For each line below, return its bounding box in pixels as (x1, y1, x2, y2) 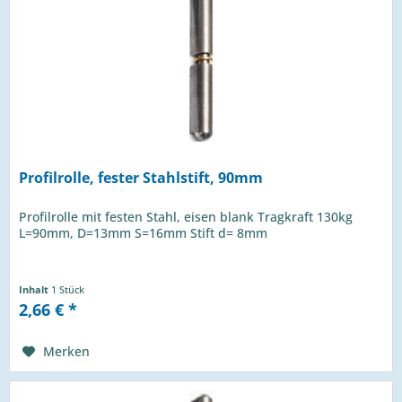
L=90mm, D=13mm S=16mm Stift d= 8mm (19, 224, 268, 242)
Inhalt (19, 283, 52, 297)
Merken (43, 343, 91, 361)
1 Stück (51, 283, 85, 297)
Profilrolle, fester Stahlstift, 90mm (19, 168, 264, 188)
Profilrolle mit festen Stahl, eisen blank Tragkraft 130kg (19, 208, 354, 226)
